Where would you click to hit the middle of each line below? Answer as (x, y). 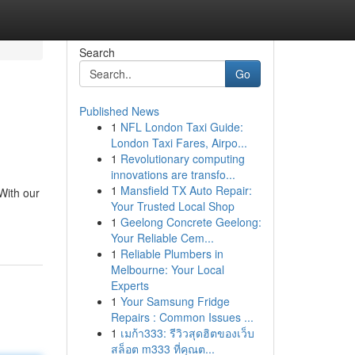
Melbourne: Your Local (167, 269)
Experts (130, 285)
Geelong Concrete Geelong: (191, 222)
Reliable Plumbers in (172, 254)
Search (97, 52)
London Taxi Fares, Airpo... (179, 143)
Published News (119, 111)
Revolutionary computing (182, 158)
